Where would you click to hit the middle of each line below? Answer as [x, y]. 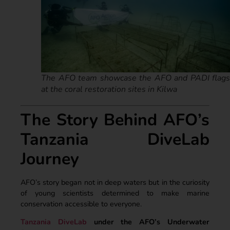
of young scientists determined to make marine [115, 193]
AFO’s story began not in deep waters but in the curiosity [115, 182]
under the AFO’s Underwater [148, 222]
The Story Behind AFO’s [115, 120]
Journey [50, 159]
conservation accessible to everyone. [82, 204]
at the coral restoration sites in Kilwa [109, 89]
